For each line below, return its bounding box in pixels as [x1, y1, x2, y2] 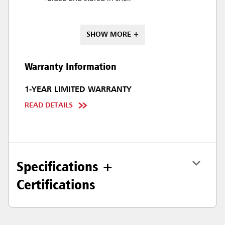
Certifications [17, 176, 95, 193]
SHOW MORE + [86, 31, 139, 38]
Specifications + [17, 158, 114, 175]
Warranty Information [25, 60, 117, 72]
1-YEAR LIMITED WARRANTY [25, 86, 132, 94]
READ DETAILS [25, 102, 73, 109]
